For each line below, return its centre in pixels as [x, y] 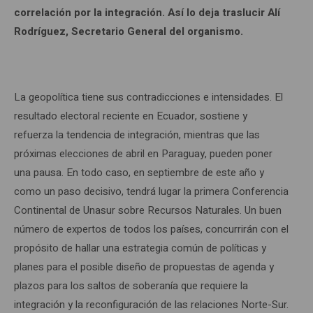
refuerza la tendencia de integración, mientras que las [137, 134]
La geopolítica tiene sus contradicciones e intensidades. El [148, 97]
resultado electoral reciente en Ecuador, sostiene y [131, 116]
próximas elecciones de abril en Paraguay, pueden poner [143, 153]
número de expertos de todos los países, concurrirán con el [151, 229]
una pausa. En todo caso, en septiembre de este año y [139, 172]
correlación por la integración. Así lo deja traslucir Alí [147, 12]
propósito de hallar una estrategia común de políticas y [140, 248]
